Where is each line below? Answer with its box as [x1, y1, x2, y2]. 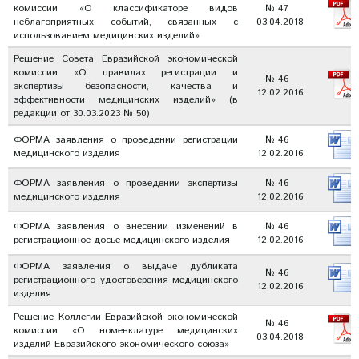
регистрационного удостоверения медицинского [14, 273, 238, 287]
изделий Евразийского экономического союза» [14, 337, 229, 351]
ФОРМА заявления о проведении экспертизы [14, 176, 238, 190]
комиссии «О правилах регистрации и [14, 66, 238, 79]
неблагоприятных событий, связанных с [14, 15, 238, 29]
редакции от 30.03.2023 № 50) [14, 107, 150, 120]
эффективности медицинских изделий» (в [14, 93, 238, 107]
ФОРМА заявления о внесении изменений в [14, 220, 238, 233]
